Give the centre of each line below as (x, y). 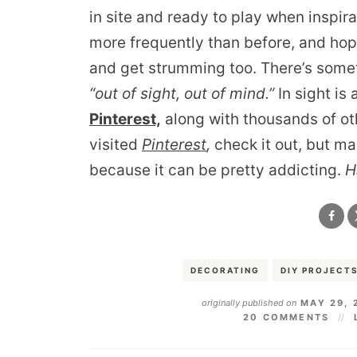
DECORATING (225, 270)
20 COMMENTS (286, 317)
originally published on (249, 302)
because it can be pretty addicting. (217, 170)
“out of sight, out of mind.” (182, 93)
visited (116, 144)
